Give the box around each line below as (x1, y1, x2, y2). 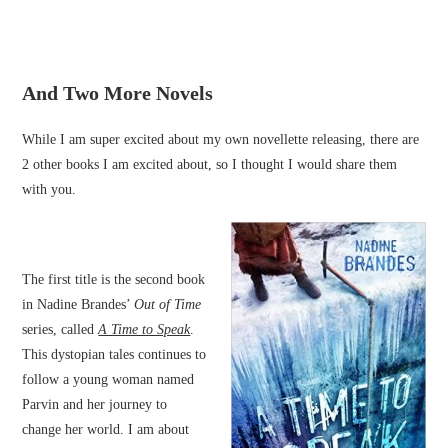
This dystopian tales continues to (22, 347, 207, 363)
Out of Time (134, 297, 202, 313)
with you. (22, 182, 77, 198)
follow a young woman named (22, 372, 195, 388)
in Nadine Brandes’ (22, 297, 135, 313)
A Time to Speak (98, 322, 191, 338)
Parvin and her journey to (22, 397, 168, 413)
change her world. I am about (22, 422, 190, 438)
